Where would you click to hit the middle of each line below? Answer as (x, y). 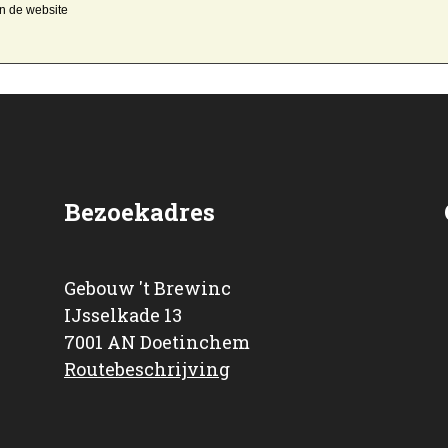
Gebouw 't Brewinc (147, 288)
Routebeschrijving (146, 369)
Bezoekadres (139, 212)
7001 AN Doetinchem (156, 342)
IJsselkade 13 (122, 315)
